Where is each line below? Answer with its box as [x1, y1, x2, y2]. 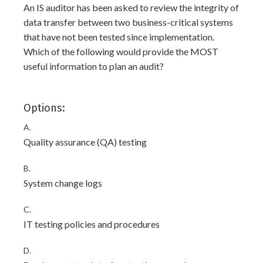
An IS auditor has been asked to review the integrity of [23, 2, 239, 13]
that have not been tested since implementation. [23, 31, 214, 42]
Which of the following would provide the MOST [23, 46, 218, 57]
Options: [23, 102, 65, 114]
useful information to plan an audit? [23, 60, 164, 72]
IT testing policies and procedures [23, 218, 160, 230]
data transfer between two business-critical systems [23, 16, 233, 28]
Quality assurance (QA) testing [23, 136, 147, 147]
